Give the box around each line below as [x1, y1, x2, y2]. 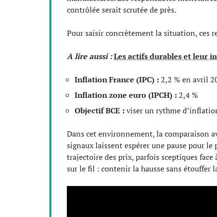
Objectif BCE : [75, 105, 124, 116]
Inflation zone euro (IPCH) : [75, 89, 177, 100]
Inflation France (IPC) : [75, 74, 159, 85]
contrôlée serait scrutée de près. [67, 4, 176, 15]
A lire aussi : [67, 50, 112, 62]
